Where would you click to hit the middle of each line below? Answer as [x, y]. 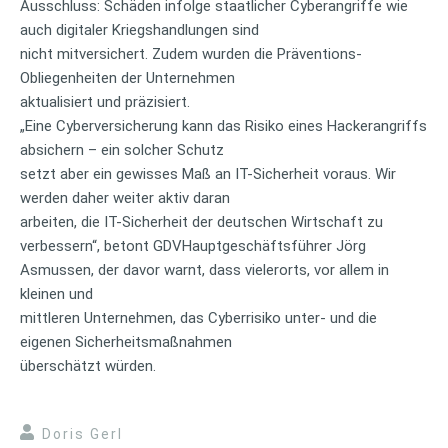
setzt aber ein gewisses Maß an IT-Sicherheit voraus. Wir [208, 173]
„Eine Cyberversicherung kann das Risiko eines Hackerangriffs [223, 125]
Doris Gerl [82, 433]
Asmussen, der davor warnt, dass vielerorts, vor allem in [204, 269]
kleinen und [56, 293]
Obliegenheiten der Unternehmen [127, 77]
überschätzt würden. [88, 365]
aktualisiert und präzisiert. [105, 101]
